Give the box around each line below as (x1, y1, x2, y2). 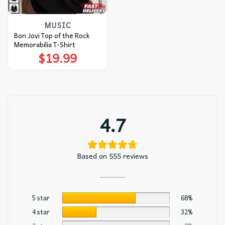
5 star (32, 192, 50, 203)
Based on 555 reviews (77, 150, 148, 161)
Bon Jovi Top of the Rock (14, 30, 89, 41)
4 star (32, 206, 50, 217)
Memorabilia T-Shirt (14, 39, 75, 50)
